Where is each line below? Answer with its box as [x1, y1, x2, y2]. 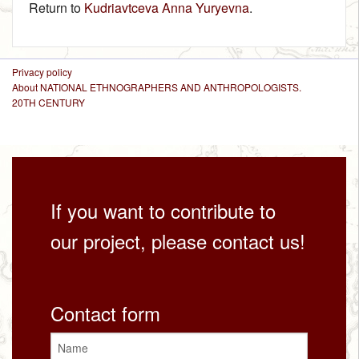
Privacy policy [12, 65, 72, 79]
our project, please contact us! [50, 226, 305, 255]
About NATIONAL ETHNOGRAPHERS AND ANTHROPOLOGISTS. [12, 80, 301, 95]
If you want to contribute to [50, 196, 276, 224]
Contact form [50, 299, 160, 328]
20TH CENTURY [12, 95, 85, 110]
